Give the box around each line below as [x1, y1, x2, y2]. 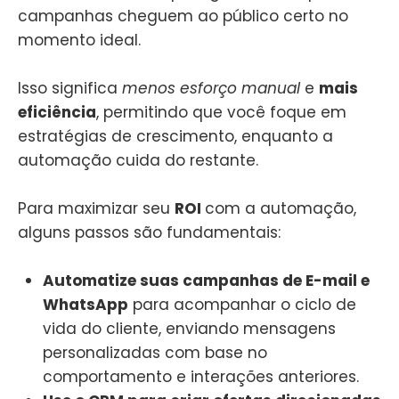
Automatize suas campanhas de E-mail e [43, 270, 370, 292]
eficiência [18, 102, 96, 124]
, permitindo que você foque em [96, 102, 346, 124]
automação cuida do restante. [18, 150, 258, 172]
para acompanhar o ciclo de [128, 294, 356, 316]
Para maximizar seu [18, 198, 175, 220]
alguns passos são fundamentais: [18, 222, 281, 244]
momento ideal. [18, 28, 141, 51]
